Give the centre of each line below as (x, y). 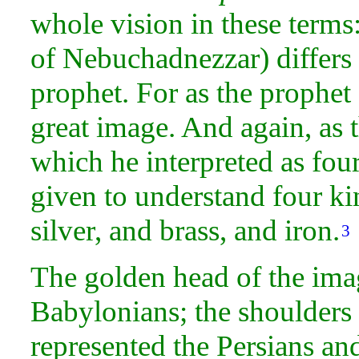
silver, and (95, 230)
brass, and (222, 230)
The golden (102, 277)
